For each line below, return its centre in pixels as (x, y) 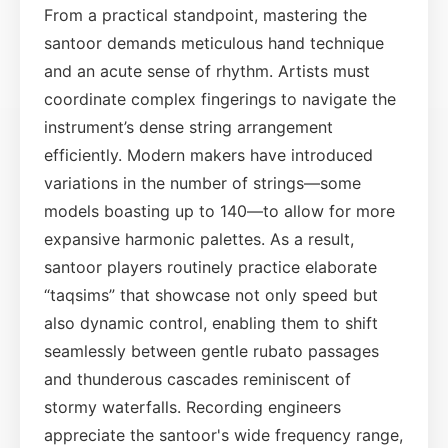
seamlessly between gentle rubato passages (211, 350)
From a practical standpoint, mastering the (205, 14)
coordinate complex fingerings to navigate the (220, 98)
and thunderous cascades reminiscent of (197, 378)
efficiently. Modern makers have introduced (208, 154)
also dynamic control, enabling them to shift (211, 322)
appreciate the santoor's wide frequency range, (223, 434)
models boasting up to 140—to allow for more (219, 210)
